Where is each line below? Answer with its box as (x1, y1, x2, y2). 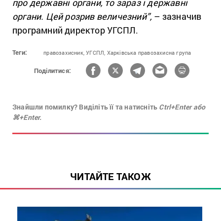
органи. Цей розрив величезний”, (12, 10, 152, 23)
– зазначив (152, 10, 202, 23)
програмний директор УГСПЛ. (12, 24, 139, 37)
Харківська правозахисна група (107, 49, 191, 57)
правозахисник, (43, 49, 85, 57)
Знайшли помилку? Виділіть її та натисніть (12, 102, 159, 112)
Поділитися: (34, 66, 72, 75)
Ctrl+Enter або (159, 102, 206, 112)
